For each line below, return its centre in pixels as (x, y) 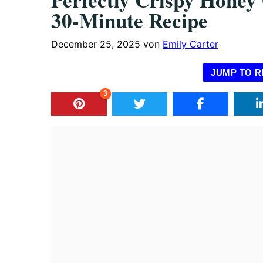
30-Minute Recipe (129, 21)
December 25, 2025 (96, 44)
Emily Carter (190, 44)
